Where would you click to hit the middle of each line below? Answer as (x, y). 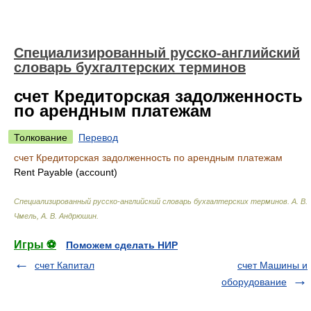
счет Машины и (272, 265)
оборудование (254, 282)
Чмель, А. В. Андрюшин (55, 216)
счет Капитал (65, 265)
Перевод (98, 137)
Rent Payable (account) (66, 172)
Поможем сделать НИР (122, 245)
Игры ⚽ (35, 245)
